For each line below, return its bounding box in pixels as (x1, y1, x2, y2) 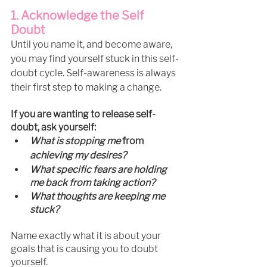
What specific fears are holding (30, 164, 169, 176)
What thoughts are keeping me (30, 191, 167, 203)
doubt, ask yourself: (11, 122, 96, 133)
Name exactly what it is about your (11, 230, 163, 242)
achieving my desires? (30, 150, 126, 162)
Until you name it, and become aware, (11, 39, 174, 51)
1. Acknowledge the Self (11, 8, 146, 23)
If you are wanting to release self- (11, 108, 156, 120)
